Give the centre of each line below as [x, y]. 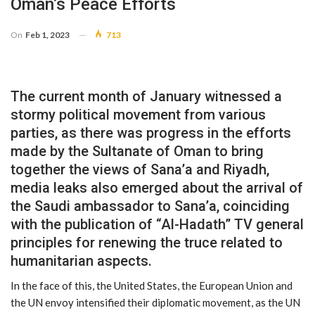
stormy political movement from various [138, 114]
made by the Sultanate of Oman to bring [137, 151]
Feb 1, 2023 [47, 34]
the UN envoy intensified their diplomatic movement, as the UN [155, 302]
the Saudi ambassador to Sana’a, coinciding [150, 206]
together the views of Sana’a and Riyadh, [140, 169]
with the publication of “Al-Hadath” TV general [157, 224]
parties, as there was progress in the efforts [151, 133]
